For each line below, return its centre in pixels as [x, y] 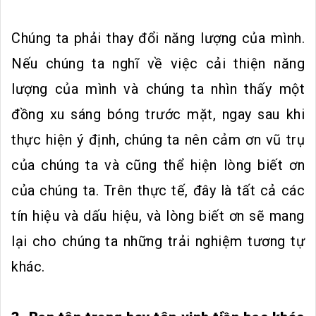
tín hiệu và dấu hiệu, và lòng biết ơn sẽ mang [158, 215]
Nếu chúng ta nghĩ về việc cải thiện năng [158, 63]
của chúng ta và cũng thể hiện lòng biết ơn [158, 165]
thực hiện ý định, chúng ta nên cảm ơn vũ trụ [158, 139]
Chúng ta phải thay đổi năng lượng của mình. [158, 38]
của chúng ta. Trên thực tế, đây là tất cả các [158, 190]
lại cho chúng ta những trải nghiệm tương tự [158, 241]
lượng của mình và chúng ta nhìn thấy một [158, 89]
